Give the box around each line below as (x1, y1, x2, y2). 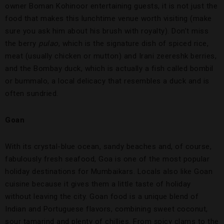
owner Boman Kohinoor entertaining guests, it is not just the (5, 1, 217, 11)
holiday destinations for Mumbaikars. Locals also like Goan (5, 167, 212, 176)
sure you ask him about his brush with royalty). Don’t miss (5, 26, 208, 36)
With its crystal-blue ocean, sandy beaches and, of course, (5, 142, 211, 151)
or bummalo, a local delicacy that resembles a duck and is (5, 76, 209, 86)
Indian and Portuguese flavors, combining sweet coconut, (5, 204, 208, 214)
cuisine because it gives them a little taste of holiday (5, 179, 191, 189)
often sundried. (5, 89, 58, 98)
